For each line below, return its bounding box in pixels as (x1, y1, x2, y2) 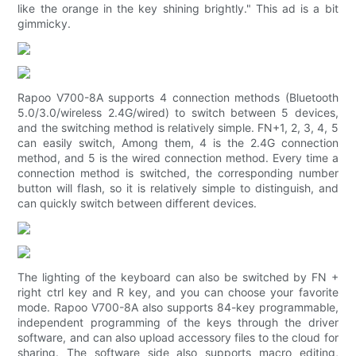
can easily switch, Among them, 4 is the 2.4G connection (17, 136, 339, 150)
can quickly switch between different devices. (17, 196, 257, 211)
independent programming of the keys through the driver (17, 315, 339, 330)
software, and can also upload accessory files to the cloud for (17, 331, 339, 345)
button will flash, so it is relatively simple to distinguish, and (17, 181, 339, 195)
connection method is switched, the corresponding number (17, 166, 339, 180)
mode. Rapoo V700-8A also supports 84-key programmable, (17, 300, 339, 315)
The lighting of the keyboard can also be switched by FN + (17, 270, 339, 284)
